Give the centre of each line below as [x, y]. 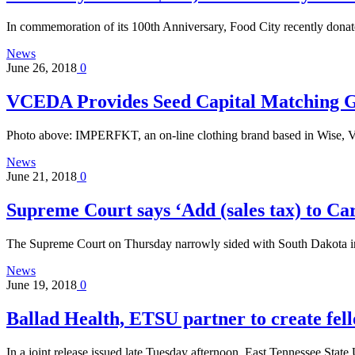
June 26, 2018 [42, 68]
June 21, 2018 [42, 177]
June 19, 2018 [42, 285]
